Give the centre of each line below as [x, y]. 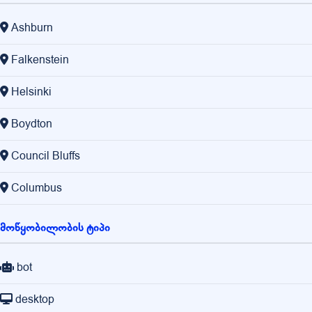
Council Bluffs [46, 156]
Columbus [37, 188]
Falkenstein [40, 60]
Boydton [32, 124]
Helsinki [31, 92]
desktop [35, 300]
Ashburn [32, 28]
